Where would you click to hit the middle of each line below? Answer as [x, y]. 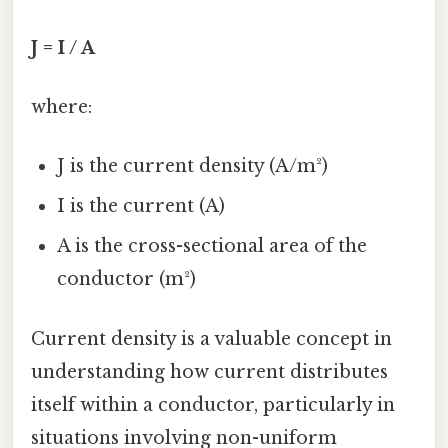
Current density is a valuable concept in [211, 338]
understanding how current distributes [209, 371]
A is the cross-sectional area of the [212, 246]
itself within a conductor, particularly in [213, 404]
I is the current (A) [141, 206]
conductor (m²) [127, 279]
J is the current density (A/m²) [193, 166]
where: [61, 107]
